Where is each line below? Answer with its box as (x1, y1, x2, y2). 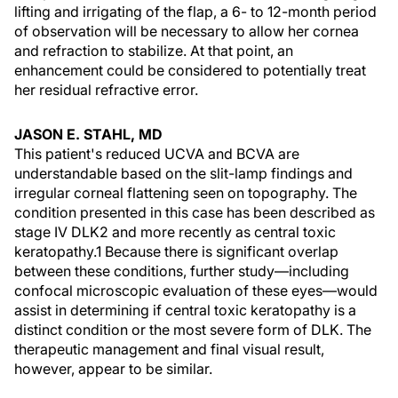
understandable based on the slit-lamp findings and (14, 164, 353, 182)
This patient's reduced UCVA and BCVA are (14, 145, 299, 163)
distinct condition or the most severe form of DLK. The (14, 321, 371, 338)
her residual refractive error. (14, 81, 198, 99)
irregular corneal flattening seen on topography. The (14, 184, 357, 202)
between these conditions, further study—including (14, 262, 349, 280)
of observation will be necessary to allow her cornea (14, 22, 359, 40)
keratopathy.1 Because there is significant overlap (14, 243, 338, 260)
